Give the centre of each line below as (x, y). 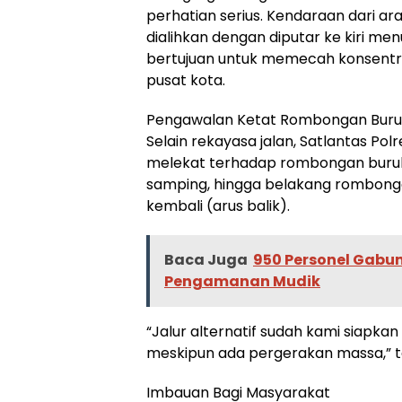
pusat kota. (186, 80)
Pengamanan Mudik (242, 281)
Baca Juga (206, 259)
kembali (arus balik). (218, 205)
